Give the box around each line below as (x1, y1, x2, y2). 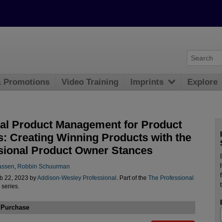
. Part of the (116, 175, 148, 181)
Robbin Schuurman (17, 164, 70, 170)
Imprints (130, 77, 164, 87)
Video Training (61, 77, 119, 87)
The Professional (148, 175, 194, 181)
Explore (187, 77, 218, 87)
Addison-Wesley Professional (37, 175, 116, 181)
